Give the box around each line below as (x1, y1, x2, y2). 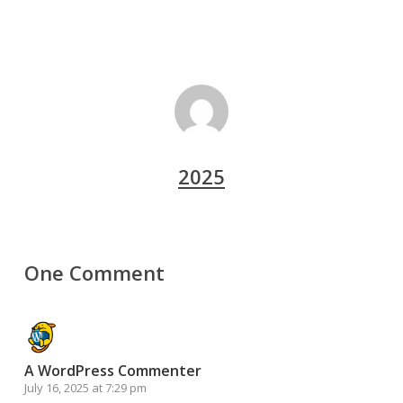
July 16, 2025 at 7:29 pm (23, 379, 147, 396)
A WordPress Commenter (23, 360, 201, 381)
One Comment (23, 258, 165, 286)
